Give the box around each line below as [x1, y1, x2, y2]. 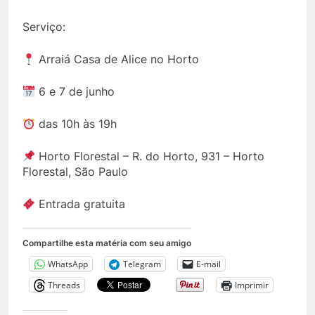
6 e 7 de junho [35, 84, 115, 98]
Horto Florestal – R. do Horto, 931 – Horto [35, 149, 265, 163]
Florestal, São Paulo [22, 165, 131, 179]
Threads [48, 278, 80, 291]
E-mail [196, 257, 221, 270]
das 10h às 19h [35, 117, 117, 131]
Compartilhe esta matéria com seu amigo [22, 238, 191, 248]
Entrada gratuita [35, 197, 126, 211]
